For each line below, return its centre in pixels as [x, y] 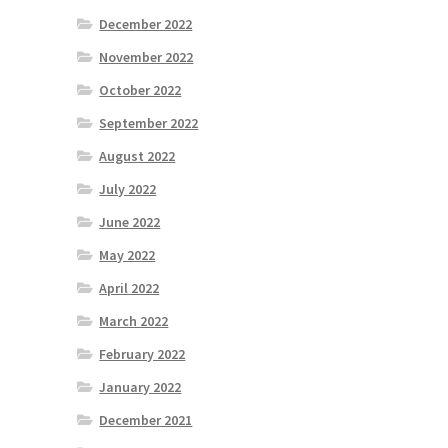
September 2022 [149, 123]
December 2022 [146, 24]
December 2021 [146, 420]
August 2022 [137, 156]
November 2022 [146, 57]
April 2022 [129, 288]
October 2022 [140, 90]
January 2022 [140, 387]
